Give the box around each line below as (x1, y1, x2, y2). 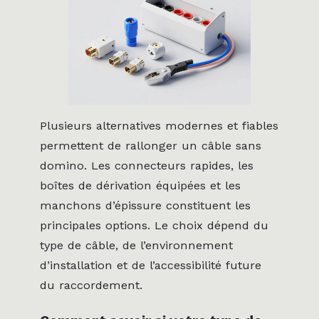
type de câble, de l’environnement (40, 239, 233, 253)
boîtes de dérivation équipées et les (40, 179, 241, 193)
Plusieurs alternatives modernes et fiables (40, 119, 278, 133)
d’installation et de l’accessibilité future (40, 258, 261, 273)
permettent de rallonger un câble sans (40, 139, 261, 153)
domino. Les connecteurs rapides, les (40, 159, 253, 173)
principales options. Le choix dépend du (40, 219, 268, 233)
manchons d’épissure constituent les (40, 199, 251, 213)
